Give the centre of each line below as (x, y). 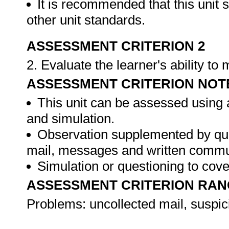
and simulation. (71, 119)
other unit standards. (88, 20)
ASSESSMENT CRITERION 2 (116, 46)
